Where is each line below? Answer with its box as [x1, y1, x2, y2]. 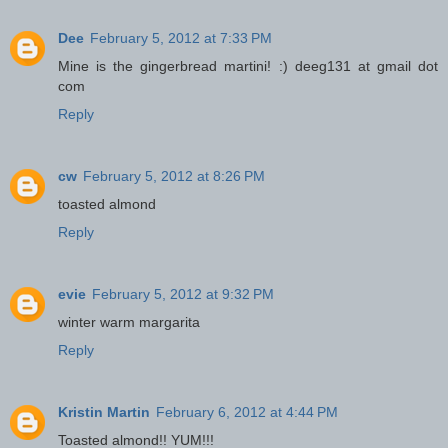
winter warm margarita [58, 314, 200, 330]
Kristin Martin [58, 403, 150, 420]
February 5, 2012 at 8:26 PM [83, 168, 265, 185]
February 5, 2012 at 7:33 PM [90, 30, 272, 47]
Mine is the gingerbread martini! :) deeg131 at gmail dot [58, 58, 438, 75]
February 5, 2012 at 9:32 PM [92, 286, 274, 302]
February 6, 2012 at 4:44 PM [156, 403, 338, 420]
